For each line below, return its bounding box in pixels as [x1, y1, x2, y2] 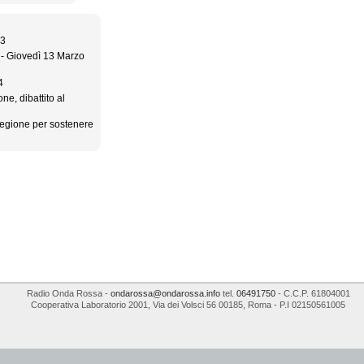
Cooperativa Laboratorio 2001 [31, 300, 148, 310]
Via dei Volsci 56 [153, 300, 216, 310]
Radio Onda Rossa [26, 288, 102, 299]
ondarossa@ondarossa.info [110, 288, 220, 299]
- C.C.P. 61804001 [275, 288, 350, 299]
